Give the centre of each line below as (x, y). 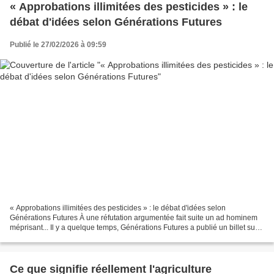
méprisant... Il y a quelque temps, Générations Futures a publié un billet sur (134, 228)
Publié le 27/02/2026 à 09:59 (58, 44)
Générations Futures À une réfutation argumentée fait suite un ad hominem (134, 218)
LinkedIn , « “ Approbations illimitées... (73, 238)
